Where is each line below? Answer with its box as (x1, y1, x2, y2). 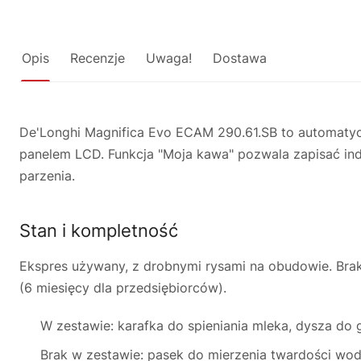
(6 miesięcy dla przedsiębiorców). (19, 280, 226, 296)
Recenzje (70, 50, 125, 66)
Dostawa (213, 50, 267, 66)
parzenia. (19, 168, 75, 184)
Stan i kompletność (19, 220, 178, 241)
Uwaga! (146, 50, 192, 66)
